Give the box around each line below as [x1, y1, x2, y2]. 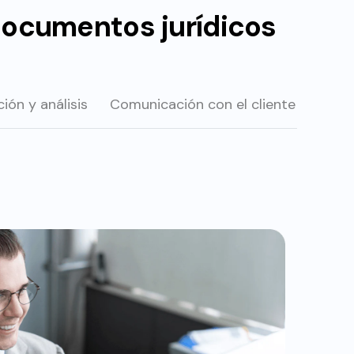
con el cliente [207, 94, 296, 114]
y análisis [28, 94, 88, 114]
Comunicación [109, 94, 208, 114]
